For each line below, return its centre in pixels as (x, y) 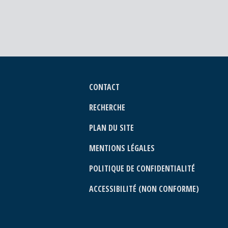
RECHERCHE (107, 107)
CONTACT (104, 87)
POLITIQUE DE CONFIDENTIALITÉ (142, 168)
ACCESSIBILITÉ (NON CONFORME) (144, 189)
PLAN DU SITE (111, 128)
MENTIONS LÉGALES (122, 148)
